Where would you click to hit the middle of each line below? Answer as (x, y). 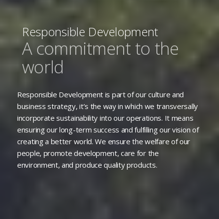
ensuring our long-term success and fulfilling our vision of (108, 129)
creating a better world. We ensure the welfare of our (104, 141)
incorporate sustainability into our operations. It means (105, 118)
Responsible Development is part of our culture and (101, 94)
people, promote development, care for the (88, 153)
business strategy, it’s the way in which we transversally (108, 106)
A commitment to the (100, 48)
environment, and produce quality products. (87, 164)
